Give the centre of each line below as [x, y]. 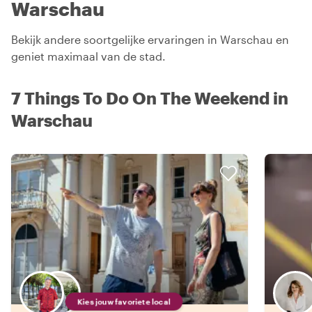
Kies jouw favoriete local [124, 301]
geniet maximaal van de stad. [88, 56]
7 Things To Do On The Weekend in [150, 97]
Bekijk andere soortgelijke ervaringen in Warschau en [150, 39]
